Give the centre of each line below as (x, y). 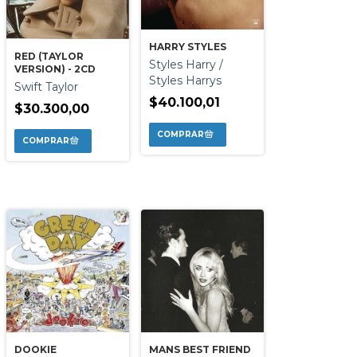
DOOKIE (35, 349)
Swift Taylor (46, 86)
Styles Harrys (185, 80)
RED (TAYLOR (49, 56)
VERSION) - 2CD (55, 69)
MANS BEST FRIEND (200, 349)
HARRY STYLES (188, 46)
